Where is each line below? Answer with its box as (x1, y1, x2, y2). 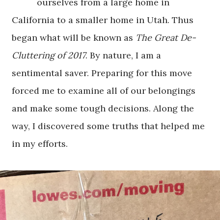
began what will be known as (12, 32, 136, 43)
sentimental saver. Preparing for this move (12, 67, 192, 79)
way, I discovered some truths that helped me (12, 120, 205, 132)
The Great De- (136, 32, 196, 43)
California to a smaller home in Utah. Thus (12, 14, 193, 26)
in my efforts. (12, 138, 70, 149)
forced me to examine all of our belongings (12, 85, 195, 96)
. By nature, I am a (85, 50, 161, 61)
